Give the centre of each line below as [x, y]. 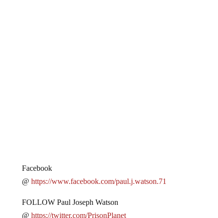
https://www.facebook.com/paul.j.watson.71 [99, 173]
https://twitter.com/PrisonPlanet [78, 207]
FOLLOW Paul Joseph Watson [70, 194]
